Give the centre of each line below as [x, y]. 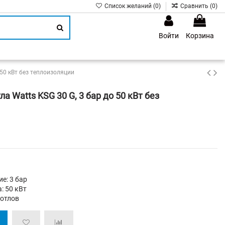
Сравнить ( [196, 6]
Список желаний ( [129, 6]
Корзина [200, 36]
